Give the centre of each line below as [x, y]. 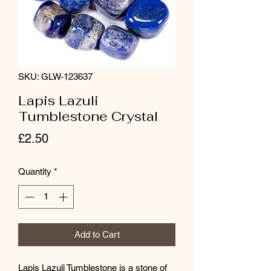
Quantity [35, 171]
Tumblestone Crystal [88, 116]
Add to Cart [97, 234]
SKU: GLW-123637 [55, 77]
